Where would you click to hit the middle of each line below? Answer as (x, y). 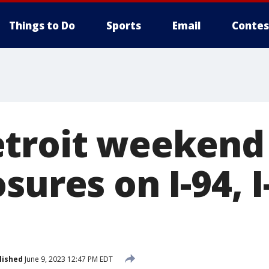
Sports (124, 26)
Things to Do (42, 26)
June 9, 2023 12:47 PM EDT (68, 259)
